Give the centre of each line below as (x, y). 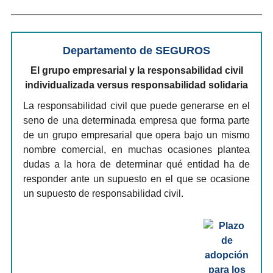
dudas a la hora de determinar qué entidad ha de (136, 164)
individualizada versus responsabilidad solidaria (136, 85)
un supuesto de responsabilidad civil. (103, 193)
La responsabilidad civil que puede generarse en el (136, 106)
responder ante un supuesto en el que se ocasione (136, 179)
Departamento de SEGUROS (136, 51)
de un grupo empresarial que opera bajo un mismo (136, 135)
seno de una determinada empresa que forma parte (136, 120)
